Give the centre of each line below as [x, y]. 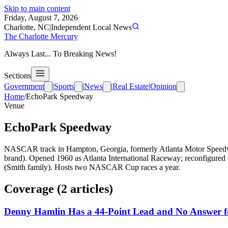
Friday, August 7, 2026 [41, 18]
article [86, 189]
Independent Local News [91, 27]
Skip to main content [37, 8]
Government [24, 86]
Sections [18, 76]
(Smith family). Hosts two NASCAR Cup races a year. [92, 167]
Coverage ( [33, 189]
